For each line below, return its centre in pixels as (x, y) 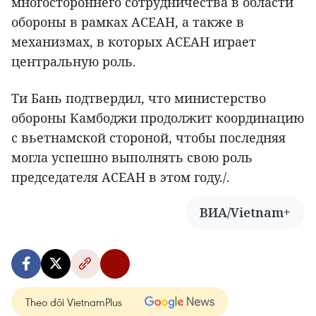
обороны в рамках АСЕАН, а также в (128, 22)
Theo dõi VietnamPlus (74, 302)
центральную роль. (74, 62)
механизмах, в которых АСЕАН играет (134, 42)
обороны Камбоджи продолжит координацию (158, 118)
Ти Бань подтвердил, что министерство (139, 98)
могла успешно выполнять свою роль (132, 158)
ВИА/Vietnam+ (245, 213)
